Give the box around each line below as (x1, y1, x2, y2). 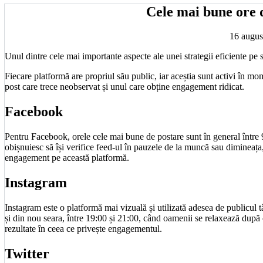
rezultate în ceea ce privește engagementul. (5, 224, 162, 234)
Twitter (5, 246, 49, 261)
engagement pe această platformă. (5, 153, 129, 163)
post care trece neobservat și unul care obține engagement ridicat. (5, 82, 244, 92)
